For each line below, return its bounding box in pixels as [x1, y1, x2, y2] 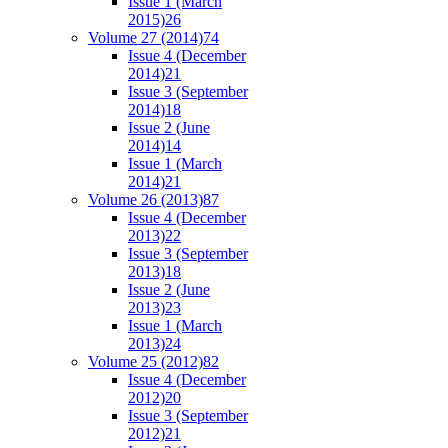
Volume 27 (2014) [88, 28, 203, 46]
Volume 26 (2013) [88, 190, 203, 208]
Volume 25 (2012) [88, 352, 203, 370]
